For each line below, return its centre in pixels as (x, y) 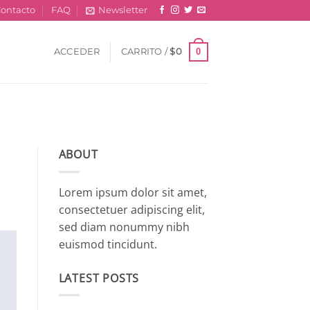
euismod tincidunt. (108, 244)
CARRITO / (145, 52)
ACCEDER (77, 52)
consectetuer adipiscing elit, (131, 209)
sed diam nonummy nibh (124, 227)
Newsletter (123, 10)
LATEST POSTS (99, 278)
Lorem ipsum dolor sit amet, (133, 192)
